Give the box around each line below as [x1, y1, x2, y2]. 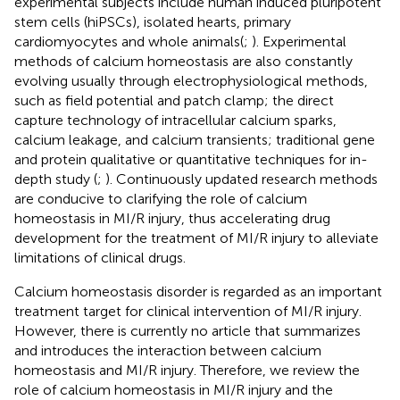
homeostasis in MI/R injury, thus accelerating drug [14, 209, 330, 227]
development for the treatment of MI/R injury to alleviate [14, 229, 379, 246]
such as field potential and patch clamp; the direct [14, 91, 334, 109]
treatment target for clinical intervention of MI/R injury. [14, 302, 362, 320]
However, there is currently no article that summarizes [14, 321, 361, 339]
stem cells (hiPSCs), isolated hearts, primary [14, 12, 291, 30]
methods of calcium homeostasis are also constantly [14, 52, 353, 70]
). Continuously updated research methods [105, 170, 378, 187]
